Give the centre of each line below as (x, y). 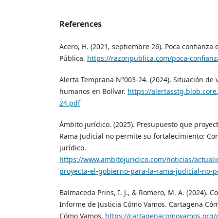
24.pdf (70, 103)
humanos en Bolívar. (93, 91)
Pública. (73, 58)
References (81, 24)
